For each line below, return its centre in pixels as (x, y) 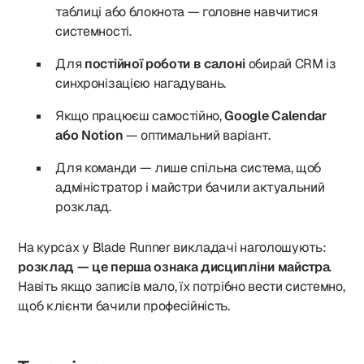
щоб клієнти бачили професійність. (124, 306)
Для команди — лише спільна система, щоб (188, 168)
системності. (93, 31)
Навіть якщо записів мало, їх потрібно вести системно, (182, 286)
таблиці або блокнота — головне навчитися (186, 12)
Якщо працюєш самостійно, (140, 116)
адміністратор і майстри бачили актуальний (190, 187)
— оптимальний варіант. (197, 135)
